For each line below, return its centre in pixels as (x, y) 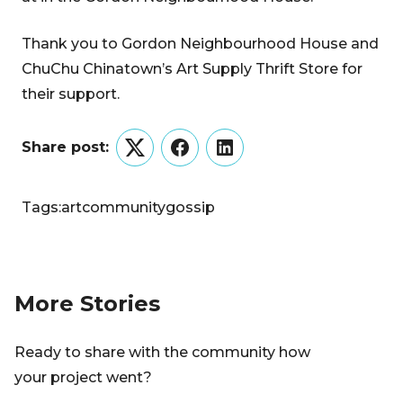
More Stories (87, 304)
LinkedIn (255, 158)
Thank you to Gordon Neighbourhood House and (200, 44)
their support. (71, 94)
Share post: (65, 147)
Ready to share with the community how (162, 353)
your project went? (83, 378)
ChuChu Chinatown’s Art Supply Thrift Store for (192, 69)
